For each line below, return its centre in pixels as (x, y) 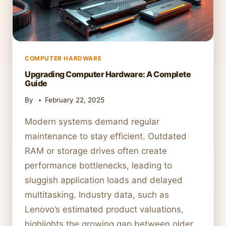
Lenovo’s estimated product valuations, (104, 210)
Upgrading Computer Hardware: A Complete (108, 74)
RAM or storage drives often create (96, 151)
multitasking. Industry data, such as (97, 195)
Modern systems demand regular (92, 122)
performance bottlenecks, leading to (98, 166)
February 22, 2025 (75, 100)
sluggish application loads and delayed (104, 180)
